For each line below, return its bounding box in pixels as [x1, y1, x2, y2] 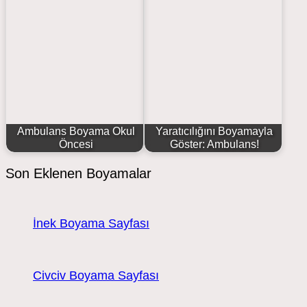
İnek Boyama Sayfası [33, 216, 149, 230]
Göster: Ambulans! [169, 138, 259, 151]
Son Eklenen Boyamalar [5, 165, 151, 181]
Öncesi [58, 138, 93, 151]
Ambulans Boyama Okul [16, 125, 135, 138]
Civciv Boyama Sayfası [33, 269, 159, 283]
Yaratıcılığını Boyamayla [156, 125, 273, 138]
